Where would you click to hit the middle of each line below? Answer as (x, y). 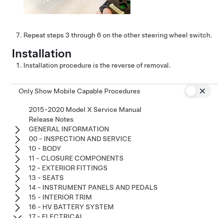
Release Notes (51, 119)
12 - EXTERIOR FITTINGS (68, 168)
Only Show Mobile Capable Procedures (79, 91)
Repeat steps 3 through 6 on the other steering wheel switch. (118, 35)
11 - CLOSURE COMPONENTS (76, 158)
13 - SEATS (46, 177)
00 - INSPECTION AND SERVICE (80, 138)
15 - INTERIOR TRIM (60, 197)
